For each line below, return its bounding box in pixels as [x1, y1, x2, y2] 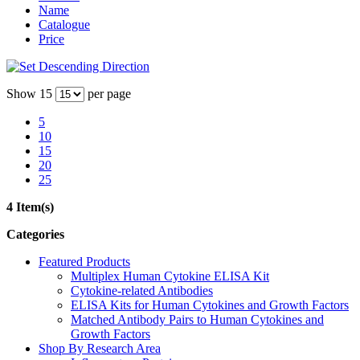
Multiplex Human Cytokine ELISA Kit [71, 268, 269, 283]
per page [84, 86, 131, 100]
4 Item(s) [6, 199, 54, 214]
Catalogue [39, 17, 90, 31]
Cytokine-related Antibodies [71, 283, 213, 297]
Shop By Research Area [39, 341, 161, 355]
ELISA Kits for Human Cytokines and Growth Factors [71, 297, 349, 312]
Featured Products [39, 254, 130, 268]
